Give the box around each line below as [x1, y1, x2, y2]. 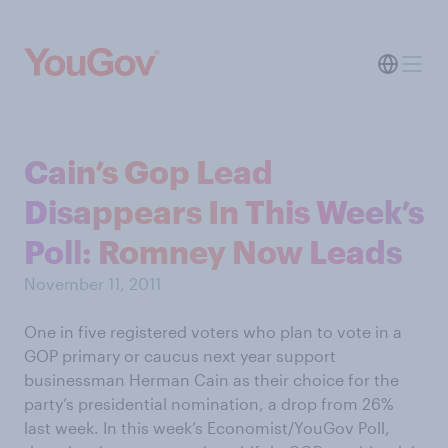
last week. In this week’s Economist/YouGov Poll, [24, 418, 390, 437]
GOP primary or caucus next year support [24, 346, 336, 365]
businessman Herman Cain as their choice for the [24, 370, 399, 389]
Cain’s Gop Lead [24, 153, 273, 190]
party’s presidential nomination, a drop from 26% [24, 394, 394, 413]
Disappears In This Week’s [24, 193, 424, 230]
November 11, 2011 [24, 274, 161, 293]
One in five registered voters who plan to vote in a [24, 322, 402, 341]
